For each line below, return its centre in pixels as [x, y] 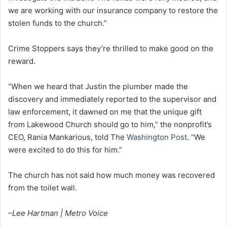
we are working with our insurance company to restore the [113, 10]
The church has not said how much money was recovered [111, 175]
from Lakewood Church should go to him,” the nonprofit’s [110, 124]
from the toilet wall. [43, 187]
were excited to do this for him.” [65, 149]
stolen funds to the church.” [58, 23]
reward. [22, 61]
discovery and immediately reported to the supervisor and [112, 99]
